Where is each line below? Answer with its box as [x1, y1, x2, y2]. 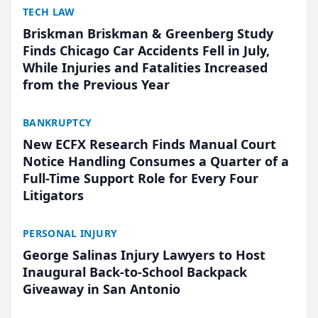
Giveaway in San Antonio [23, 280, 180, 297]
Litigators [23, 187, 84, 204]
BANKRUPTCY [23, 116, 92, 129]
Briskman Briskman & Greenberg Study [23, 25, 273, 42]
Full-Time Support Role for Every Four [23, 170, 258, 187]
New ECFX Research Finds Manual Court [23, 136, 276, 153]
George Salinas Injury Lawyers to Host [23, 246, 265, 263]
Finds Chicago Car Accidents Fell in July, [23, 42, 270, 59]
